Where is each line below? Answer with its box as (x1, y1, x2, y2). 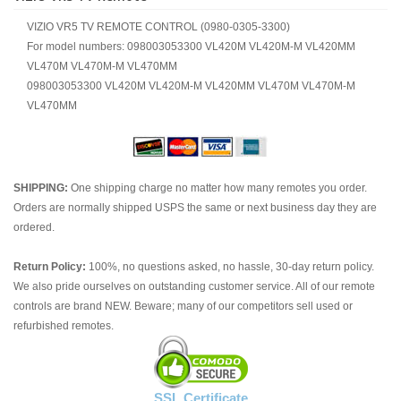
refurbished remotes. (13, 320, 114, 332)
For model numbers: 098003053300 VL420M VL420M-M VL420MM (27, 40, 355, 53)
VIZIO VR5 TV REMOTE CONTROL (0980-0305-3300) (27, 21, 290, 33)
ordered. (13, 221, 55, 234)
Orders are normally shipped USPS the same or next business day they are (13, 201, 377, 214)
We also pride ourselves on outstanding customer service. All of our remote (13, 280, 375, 293)
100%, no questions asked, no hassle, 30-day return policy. (86, 260, 374, 273)
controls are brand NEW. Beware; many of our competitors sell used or (13, 300, 353, 312)
